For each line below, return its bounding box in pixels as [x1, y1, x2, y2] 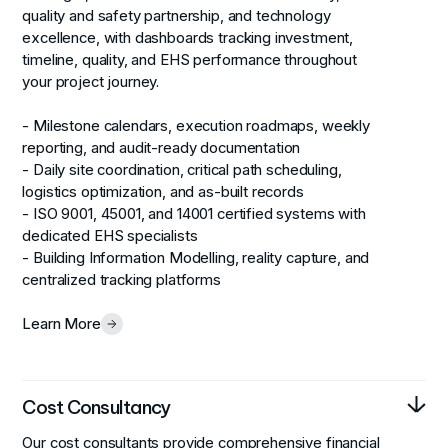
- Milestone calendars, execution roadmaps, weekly [22, 116, 371, 135]
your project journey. [22, 72, 160, 91]
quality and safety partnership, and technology [22, 6, 331, 25]
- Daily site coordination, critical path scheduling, [22, 160, 342, 179]
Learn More [22, 315, 101, 334]
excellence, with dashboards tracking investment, [22, 28, 354, 47]
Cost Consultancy [22, 394, 171, 419]
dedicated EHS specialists [22, 226, 198, 245]
